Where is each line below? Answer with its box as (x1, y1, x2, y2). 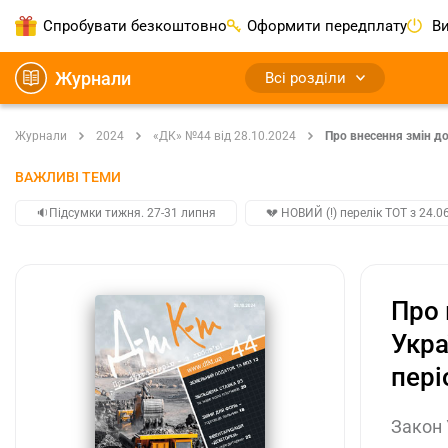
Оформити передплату (247, 17, 407, 35)
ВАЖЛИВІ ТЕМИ (15, 169, 121, 185)
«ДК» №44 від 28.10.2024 (153, 129, 296, 143)
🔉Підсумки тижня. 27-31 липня (36, 206, 216, 220)
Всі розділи (265, 69, 346, 87)
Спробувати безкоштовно (43, 17, 227, 35)
